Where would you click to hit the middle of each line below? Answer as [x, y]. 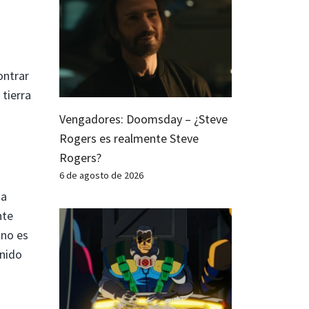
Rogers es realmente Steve [129, 138]
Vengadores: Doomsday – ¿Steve [143, 119]
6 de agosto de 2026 [101, 175]
